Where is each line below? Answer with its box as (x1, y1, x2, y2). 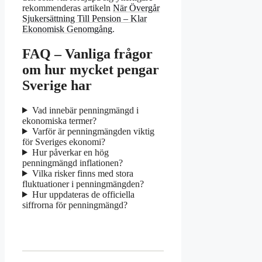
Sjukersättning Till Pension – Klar (22, 13, 147, 23)
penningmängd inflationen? (22, 157, 123, 168)
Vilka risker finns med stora (32, 168, 133, 178)
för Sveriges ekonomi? (22, 136, 105, 147)
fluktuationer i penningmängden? (22, 178, 144, 189)
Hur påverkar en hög (32, 147, 109, 157)
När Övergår (113, 2, 160, 13)
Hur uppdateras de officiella (32, 189, 135, 199)
